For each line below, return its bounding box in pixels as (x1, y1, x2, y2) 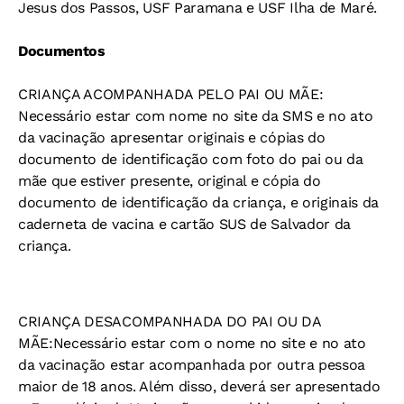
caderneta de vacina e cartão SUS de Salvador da (18, 216, 351, 234)
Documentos (18, 42, 106, 60)
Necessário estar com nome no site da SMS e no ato (18, 107, 373, 125)
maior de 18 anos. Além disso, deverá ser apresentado (18, 378, 381, 396)
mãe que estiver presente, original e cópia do (18, 172, 321, 190)
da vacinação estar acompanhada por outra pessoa (18, 356, 365, 374)
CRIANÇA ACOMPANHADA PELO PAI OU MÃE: (18, 86, 324, 104)
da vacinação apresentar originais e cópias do (18, 129, 326, 147)
